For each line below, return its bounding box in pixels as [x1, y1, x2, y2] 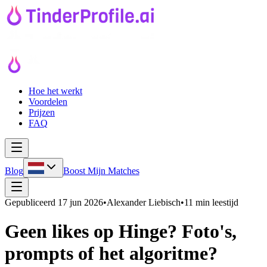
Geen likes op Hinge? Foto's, [5, 221, 237, 243]
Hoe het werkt [29, 86, 82, 96]
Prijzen [29, 107, 55, 117]
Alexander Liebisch [107, 197, 181, 207]
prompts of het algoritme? [5, 243, 218, 265]
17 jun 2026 [58, 197, 103, 207]
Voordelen [29, 97, 67, 107]
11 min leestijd [184, 197, 238, 207]
